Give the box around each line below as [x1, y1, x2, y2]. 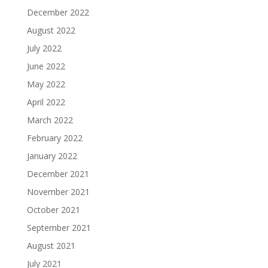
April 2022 [26, 96, 65, 108]
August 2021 [26, 240, 75, 252]
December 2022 [26, 7, 89, 19]
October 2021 [26, 204, 80, 216]
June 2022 [26, 60, 65, 72]
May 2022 [26, 78, 65, 90]
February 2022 [26, 132, 83, 144]
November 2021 [26, 186, 90, 198]
